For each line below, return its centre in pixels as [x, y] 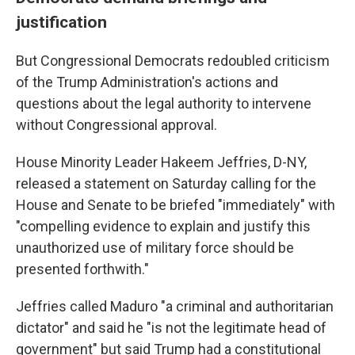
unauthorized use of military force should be [155, 248]
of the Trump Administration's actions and [147, 82]
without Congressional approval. [116, 125]
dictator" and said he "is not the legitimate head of [171, 328]
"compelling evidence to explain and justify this [163, 226]
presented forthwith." [82, 269]
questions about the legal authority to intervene [164, 103]
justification [61, 22]
